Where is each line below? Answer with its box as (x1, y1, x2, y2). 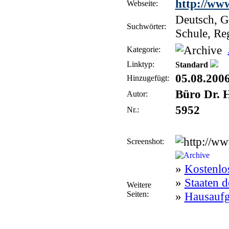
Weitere (126, 180, 151, 189)
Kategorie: (126, 45, 161, 54)
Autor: (126, 89, 148, 98)
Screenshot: (126, 137, 164, 146)
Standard (175, 60, 208, 69)
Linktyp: (126, 60, 154, 68)
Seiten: (126, 190, 149, 198)
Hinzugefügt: (126, 74, 169, 82)
